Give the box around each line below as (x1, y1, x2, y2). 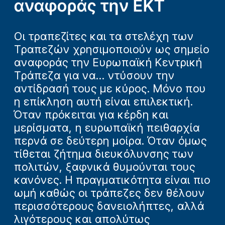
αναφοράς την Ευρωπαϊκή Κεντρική (14, 55, 202, 69)
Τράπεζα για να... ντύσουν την (14, 68, 175, 82)
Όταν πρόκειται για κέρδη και (14, 107, 169, 121)
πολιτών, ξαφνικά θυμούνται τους (14, 160, 195, 173)
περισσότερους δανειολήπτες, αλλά (14, 199, 204, 212)
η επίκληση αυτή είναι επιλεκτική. (14, 94, 193, 108)
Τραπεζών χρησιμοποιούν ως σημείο (14, 42, 209, 56)
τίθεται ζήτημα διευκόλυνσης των (14, 147, 194, 160)
